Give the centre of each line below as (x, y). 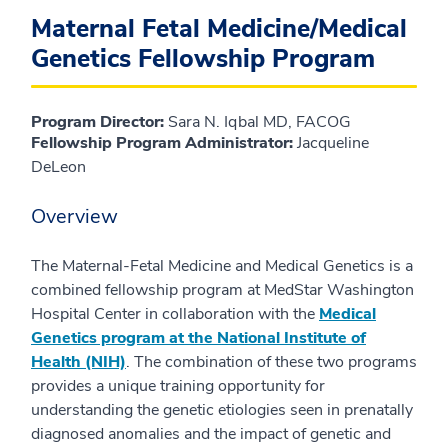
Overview (74, 216)
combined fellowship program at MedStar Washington (222, 289)
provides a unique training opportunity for (178, 385)
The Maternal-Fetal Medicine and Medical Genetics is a (222, 265)
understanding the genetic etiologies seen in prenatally (222, 409)
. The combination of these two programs (271, 361)
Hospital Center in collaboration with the (175, 313)
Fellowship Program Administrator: (162, 142)
